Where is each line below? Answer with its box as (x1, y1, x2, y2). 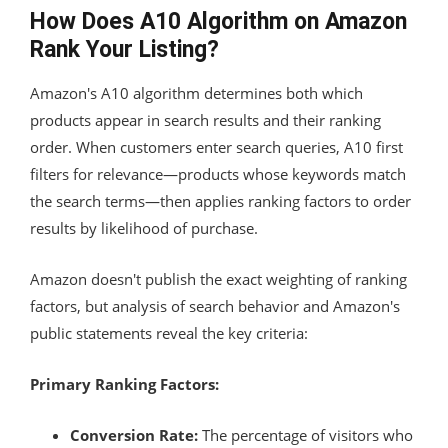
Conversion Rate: (70, 424, 198, 445)
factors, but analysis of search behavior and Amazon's (30, 295, 400, 316)
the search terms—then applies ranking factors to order (30, 190, 411, 211)
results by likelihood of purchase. (30, 217, 258, 238)
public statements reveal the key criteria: (30, 322, 308, 343)
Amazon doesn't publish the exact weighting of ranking (30, 268, 407, 289)
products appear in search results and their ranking (30, 109, 381, 130)
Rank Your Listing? (30, 35, 219, 63)
